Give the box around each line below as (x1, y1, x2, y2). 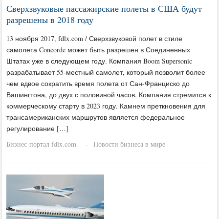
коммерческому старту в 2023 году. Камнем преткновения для (6, 101, 206, 110)
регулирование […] (6, 123, 69, 133)
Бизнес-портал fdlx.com (6, 139, 77, 149)
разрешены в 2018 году (6, 13, 94, 25)
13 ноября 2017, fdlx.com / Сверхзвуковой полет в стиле (6, 33, 183, 43)
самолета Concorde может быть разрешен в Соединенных (6, 44, 191, 54)
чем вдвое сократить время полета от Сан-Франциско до (6, 78, 190, 88)
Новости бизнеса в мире (93, 139, 166, 149)
